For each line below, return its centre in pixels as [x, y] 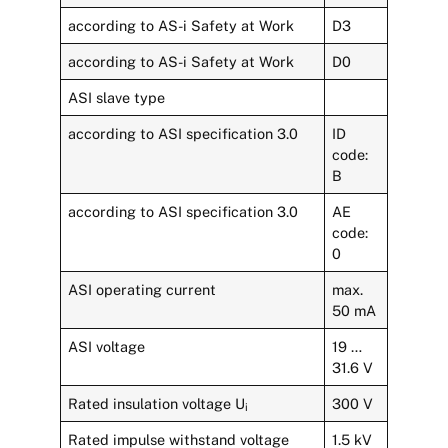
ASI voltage [107, 346]
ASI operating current [142, 289]
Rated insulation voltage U [157, 403]
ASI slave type [117, 97]
